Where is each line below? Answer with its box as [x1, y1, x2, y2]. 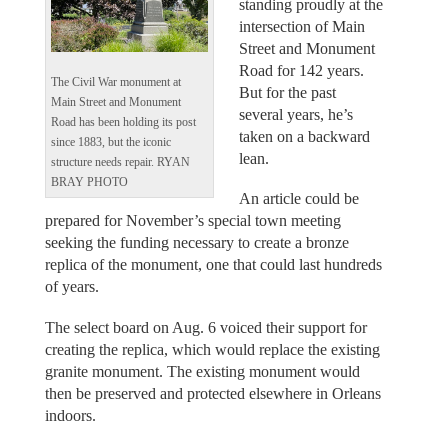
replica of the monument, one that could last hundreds [44, 256, 382, 274]
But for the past [239, 83, 336, 101]
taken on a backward [239, 127, 370, 145]
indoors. [44, 406, 96, 424]
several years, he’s [239, 105, 353, 123]
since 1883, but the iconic [50, 135, 171, 149]
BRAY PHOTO [50, 175, 128, 189]
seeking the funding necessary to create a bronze [44, 234, 349, 252]
